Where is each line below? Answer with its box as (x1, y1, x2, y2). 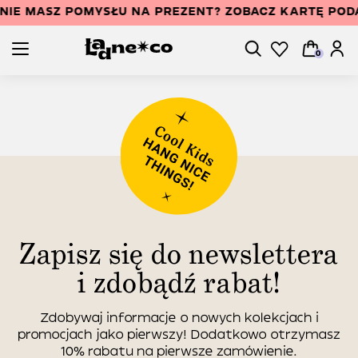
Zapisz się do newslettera (19, 236, 339, 272)
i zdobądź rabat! (78, 265, 280, 300)
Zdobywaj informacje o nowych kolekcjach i (39, 311, 319, 324)
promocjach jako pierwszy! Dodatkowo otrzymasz (18, 328, 340, 341)
